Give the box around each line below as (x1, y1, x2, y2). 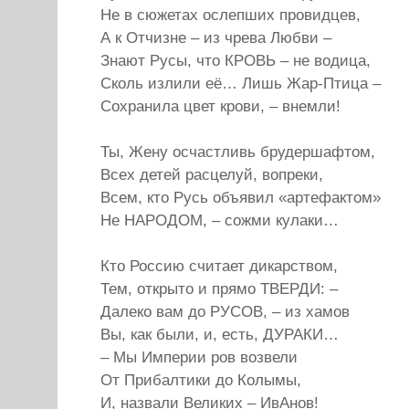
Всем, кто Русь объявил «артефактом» (100, 189, 381, 206)
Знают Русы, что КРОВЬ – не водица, (100, 52, 371, 69)
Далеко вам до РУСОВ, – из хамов (100, 303, 350, 320)
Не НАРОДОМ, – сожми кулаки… (100, 212, 339, 229)
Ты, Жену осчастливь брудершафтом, (100, 143, 375, 161)
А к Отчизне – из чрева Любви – (100, 29, 331, 47)
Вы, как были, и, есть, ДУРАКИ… (100, 326, 339, 343)
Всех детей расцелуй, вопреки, (100, 166, 323, 184)
